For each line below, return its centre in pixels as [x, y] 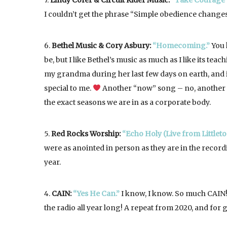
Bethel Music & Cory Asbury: [102, 46]
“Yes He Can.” [96, 194]
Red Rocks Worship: [87, 134]
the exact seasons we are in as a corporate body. [127, 102]
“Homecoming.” [181, 46]
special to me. [68, 88]
